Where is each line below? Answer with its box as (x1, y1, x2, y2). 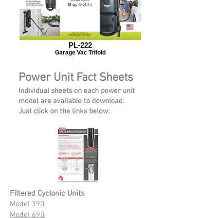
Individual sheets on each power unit (18, 87, 135, 95)
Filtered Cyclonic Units (10, 189, 85, 199)
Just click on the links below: (18, 107, 109, 116)
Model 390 (10, 200, 45, 209)
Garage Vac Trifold (55, 49, 106, 55)
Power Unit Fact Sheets (18, 71, 133, 85)
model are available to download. (18, 97, 124, 106)
